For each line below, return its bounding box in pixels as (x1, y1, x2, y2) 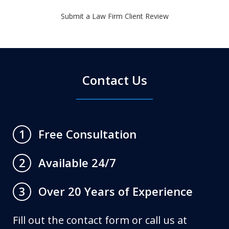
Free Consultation (38, 126, 136, 142)
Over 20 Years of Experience (38, 183, 193, 199)
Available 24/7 (38, 154, 116, 170)
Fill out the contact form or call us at (13, 213, 187, 227)
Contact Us (82, 71, 147, 88)
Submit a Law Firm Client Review (60, 11, 169, 21)
